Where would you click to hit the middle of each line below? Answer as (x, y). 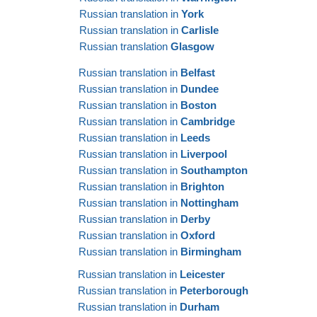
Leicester (202, 274)
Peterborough (214, 290)
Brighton (202, 186)
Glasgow (192, 46)
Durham (200, 306)
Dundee (200, 88)
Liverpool (204, 154)
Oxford (198, 235)
